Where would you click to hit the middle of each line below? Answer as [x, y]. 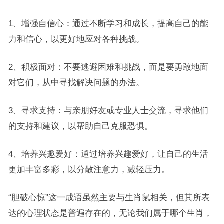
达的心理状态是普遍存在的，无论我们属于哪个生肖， [110, 213]
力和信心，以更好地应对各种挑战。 [76, 39]
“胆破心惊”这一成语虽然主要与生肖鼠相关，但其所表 [109, 197]
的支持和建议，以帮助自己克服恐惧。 [80, 126]
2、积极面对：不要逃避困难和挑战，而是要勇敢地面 [108, 67]
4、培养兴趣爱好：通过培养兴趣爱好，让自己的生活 [108, 154]
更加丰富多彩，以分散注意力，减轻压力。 [89, 169]
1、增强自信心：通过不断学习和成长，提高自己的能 [108, 23]
